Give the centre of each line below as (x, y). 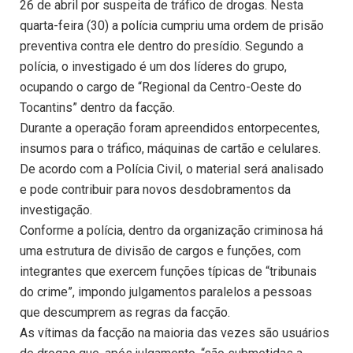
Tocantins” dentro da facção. (97, 108)
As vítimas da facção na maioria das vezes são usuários (175, 333)
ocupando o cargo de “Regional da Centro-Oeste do (161, 87)
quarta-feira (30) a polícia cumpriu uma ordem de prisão (172, 26)
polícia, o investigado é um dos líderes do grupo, (153, 67)
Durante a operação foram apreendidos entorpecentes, (170, 128)
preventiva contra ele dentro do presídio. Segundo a (162, 46)
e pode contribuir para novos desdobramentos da (155, 190)
